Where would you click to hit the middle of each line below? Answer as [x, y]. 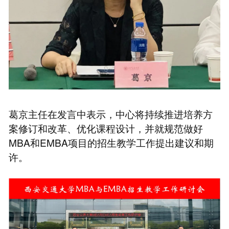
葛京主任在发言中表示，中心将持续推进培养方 [110, 114]
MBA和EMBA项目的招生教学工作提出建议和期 [111, 143]
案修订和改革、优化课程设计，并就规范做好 [106, 128]
